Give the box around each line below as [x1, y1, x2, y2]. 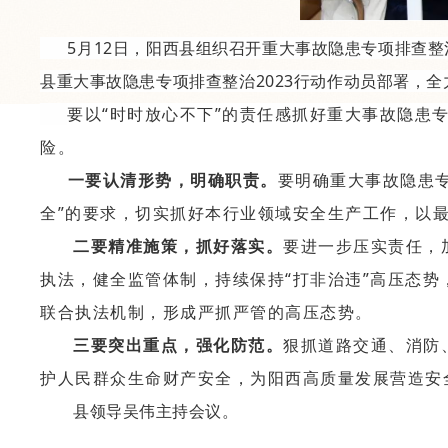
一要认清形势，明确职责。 [67, 169, 278, 192]
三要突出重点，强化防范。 [73, 334, 283, 357]
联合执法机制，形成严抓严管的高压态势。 [40, 301, 373, 324]
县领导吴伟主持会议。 [73, 400, 239, 423]
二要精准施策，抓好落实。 [40, 235, 283, 258]
